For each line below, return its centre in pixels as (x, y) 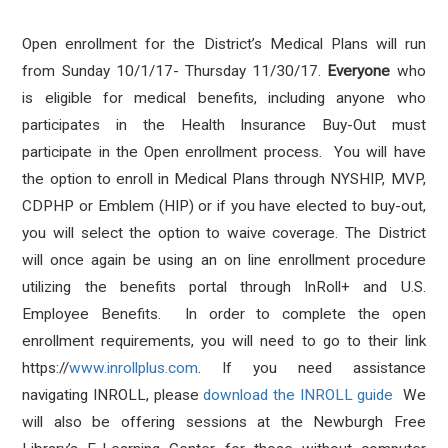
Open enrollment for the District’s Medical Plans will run (224, 44)
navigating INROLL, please (110, 395)
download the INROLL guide (298, 395)
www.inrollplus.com (134, 368)
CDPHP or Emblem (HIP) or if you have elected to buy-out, (224, 206)
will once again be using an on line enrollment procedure (224, 260)
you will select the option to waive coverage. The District (224, 233)
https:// (46, 368)
